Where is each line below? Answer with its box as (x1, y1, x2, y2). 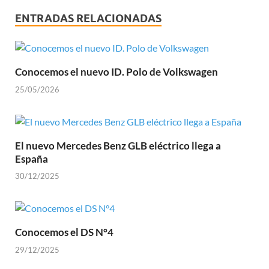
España (15, 152, 48, 165)
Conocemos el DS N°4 (15, 226, 113, 239)
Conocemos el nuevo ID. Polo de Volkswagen (15, 65, 218, 79)
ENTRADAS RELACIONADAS (15, 12, 162, 25)
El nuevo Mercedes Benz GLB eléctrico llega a (15, 139, 221, 152)
